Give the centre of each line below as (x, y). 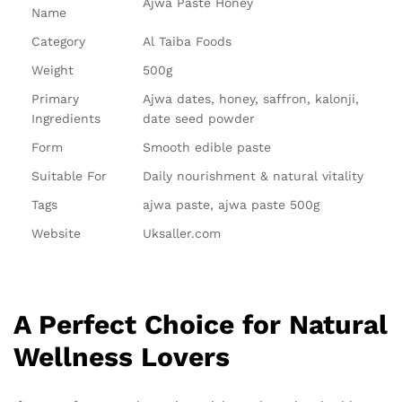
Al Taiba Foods (187, 42)
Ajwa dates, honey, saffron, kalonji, (251, 99)
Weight (52, 70)
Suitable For (69, 176)
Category (58, 42)
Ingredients (66, 119)
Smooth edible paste (207, 148)
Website (56, 234)
